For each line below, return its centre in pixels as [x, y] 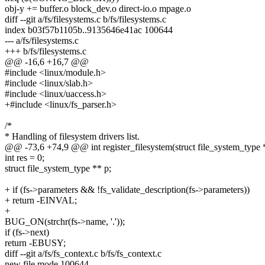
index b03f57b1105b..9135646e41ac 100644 [89, 30]
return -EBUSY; [35, 243]
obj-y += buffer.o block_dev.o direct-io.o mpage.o [98, 9]
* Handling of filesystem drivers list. [72, 137]
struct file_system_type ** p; [58, 169]
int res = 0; [25, 158]
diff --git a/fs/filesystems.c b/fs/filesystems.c [85, 20]
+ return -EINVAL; [41, 201]
